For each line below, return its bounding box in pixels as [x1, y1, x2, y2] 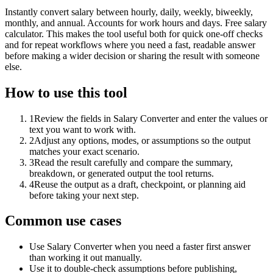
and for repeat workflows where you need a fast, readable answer [5, 39, 255, 50]
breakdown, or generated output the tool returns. [29, 168, 214, 179]
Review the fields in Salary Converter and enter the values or [34, 113, 268, 124]
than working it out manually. [29, 252, 142, 263]
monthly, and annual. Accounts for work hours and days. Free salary [5, 17, 267, 28]
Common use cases [5, 213, 121, 229]
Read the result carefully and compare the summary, [34, 157, 233, 168]
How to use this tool [5, 84, 127, 101]
